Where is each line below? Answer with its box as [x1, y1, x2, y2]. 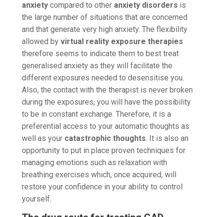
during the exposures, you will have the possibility [21, 97, 191, 107]
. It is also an [145, 133, 188, 143]
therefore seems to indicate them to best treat [21, 48, 179, 58]
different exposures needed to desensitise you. [21, 73, 184, 82]
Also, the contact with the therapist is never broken [21, 85, 193, 94]
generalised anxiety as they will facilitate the [21, 61, 172, 70]
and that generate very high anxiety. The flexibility [21, 24, 187, 34]
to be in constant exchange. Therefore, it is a [21, 109, 171, 119]
